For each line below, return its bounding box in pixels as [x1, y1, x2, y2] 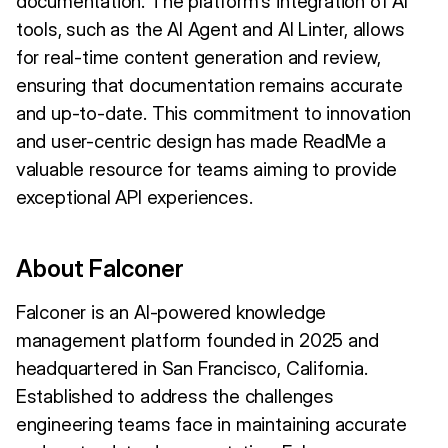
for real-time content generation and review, [15, 45, 381, 69]
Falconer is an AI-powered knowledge [15, 301, 327, 325]
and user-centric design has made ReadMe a [15, 129, 386, 153]
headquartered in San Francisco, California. [15, 357, 368, 381]
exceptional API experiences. [15, 185, 253, 209]
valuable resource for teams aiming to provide [15, 157, 398, 181]
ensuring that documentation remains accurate [15, 73, 403, 97]
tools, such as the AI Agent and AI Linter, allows [15, 17, 405, 41]
